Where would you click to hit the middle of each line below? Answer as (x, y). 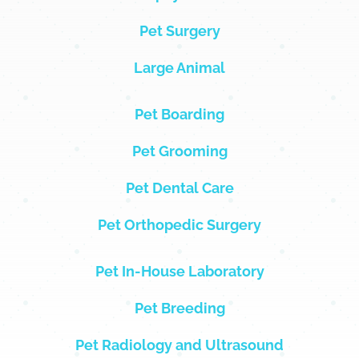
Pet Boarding (179, 114)
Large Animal (179, 67)
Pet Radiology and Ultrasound (179, 345)
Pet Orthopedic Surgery (179, 224)
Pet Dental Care (179, 188)
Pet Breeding (179, 308)
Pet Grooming (179, 151)
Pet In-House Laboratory (179, 271)
